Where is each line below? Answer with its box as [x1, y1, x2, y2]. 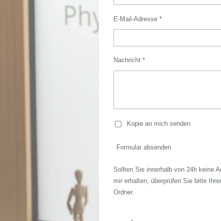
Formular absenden [116, 144, 171, 151]
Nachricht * [113, 56, 145, 64]
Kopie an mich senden [126, 119, 190, 127]
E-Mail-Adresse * [113, 15, 162, 23]
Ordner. [113, 188, 134, 196]
